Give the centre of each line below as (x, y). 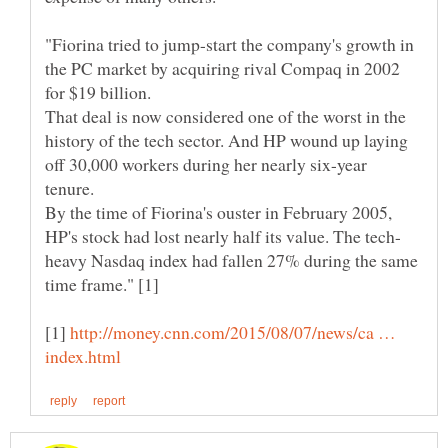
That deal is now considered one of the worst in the (225, 116)
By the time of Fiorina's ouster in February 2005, (218, 212)
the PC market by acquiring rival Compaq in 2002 (222, 68)
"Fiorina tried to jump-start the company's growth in (229, 44)
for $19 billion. (98, 92)
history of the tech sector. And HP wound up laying (226, 140)
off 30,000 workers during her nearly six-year (206, 164)
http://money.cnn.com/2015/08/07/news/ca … (233, 332)
